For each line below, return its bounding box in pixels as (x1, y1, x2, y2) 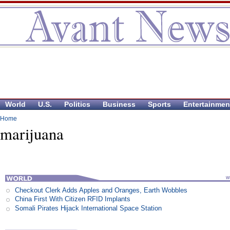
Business (103, 100, 136, 108)
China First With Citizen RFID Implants (15, 195, 131, 203)
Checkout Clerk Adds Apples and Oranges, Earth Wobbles (15, 186, 188, 194)
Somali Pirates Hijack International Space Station (15, 204, 162, 212)
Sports (148, 100, 171, 108)
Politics (64, 100, 90, 108)
